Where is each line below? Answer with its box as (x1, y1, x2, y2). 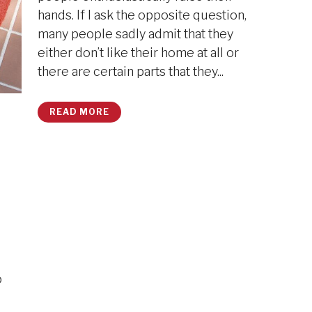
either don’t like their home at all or (37, 45, 239, 60)
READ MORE (49, 107, 109, 117)
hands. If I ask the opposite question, (37, 8, 247, 22)
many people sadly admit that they (37, 26, 233, 41)
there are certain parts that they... (37, 64, 224, 79)
